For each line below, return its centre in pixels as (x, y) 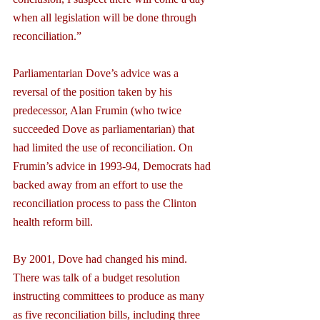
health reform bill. (53, 221)
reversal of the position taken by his (94, 91)
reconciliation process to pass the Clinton (106, 203)
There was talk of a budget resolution (98, 277)
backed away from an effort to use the (99, 184)
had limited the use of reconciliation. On (104, 147)
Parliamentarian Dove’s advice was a (97, 73)
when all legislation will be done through (106, 17)
